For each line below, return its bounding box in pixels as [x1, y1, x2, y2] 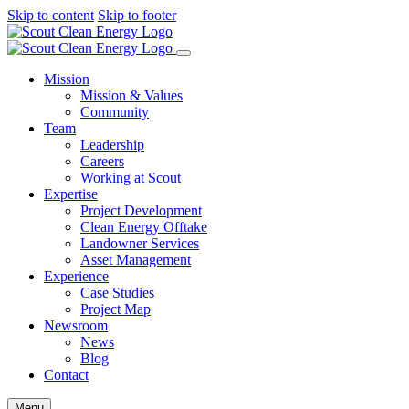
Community [80, 104, 149, 120]
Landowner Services [80, 236, 199, 251]
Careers [80, 153, 124, 169]
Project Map [80, 301, 151, 317]
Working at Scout [80, 170, 181, 185]
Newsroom [44, 318, 108, 333]
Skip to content [7, 7, 94, 23]
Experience [44, 268, 109, 284]
